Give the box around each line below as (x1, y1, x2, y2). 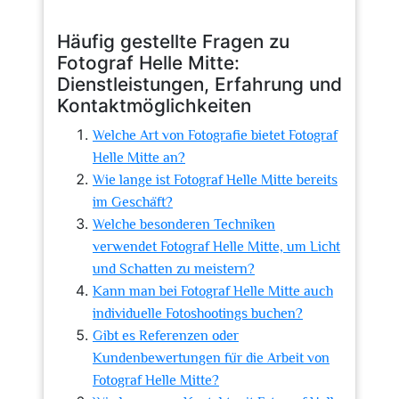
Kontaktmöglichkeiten (57, 94, 251, 117)
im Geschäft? (93, 194, 173, 210)
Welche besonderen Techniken (93, 216, 275, 232)
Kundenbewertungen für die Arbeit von (93, 350, 330, 366)
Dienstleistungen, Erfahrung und (57, 73, 342, 95)
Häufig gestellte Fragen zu (57, 30, 289, 53)
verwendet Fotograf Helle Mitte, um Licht (93, 239, 340, 255)
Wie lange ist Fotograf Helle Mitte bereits (93, 172, 338, 188)
